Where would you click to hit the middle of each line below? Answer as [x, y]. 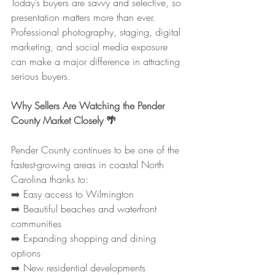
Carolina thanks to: [50, 179]
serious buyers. [41, 76]
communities [36, 223]
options [26, 253]
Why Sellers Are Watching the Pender [89, 105]
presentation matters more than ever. [85, 17]
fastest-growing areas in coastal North [89, 164]
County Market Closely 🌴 [64, 120]
